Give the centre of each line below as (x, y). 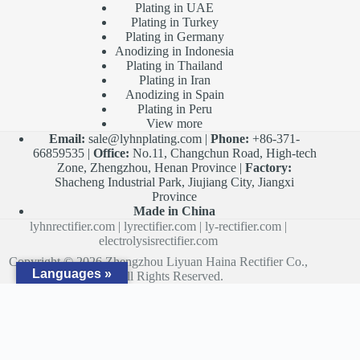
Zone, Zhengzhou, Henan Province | (151, 168)
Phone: (230, 139)
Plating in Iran (174, 80)
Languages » (72, 274)
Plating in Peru (174, 109)
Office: (111, 153)
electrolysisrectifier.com (159, 241)
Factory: (269, 168)
